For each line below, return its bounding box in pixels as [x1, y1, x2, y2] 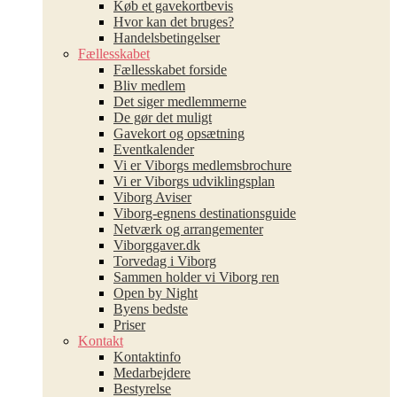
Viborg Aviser [113, 190, 191, 205]
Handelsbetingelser [113, 30, 220, 45]
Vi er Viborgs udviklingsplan [113, 174, 275, 189]
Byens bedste [113, 301, 188, 316]
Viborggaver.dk [113, 237, 200, 253]
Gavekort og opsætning [113, 126, 245, 141]
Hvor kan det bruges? [113, 14, 234, 29]
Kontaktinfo [113, 349, 181, 364]
